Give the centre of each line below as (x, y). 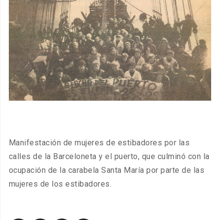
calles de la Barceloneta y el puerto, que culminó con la (109, 156)
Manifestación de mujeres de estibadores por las (99, 142)
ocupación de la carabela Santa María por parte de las (107, 170)
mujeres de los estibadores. (60, 184)
